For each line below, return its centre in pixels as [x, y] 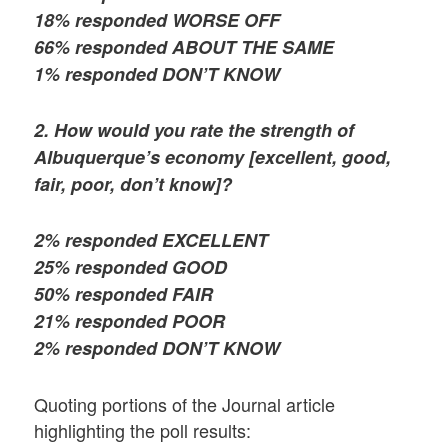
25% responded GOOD [131, 267]
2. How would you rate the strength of [194, 130]
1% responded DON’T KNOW [157, 73]
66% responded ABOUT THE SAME [184, 46]
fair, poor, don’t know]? [133, 184]
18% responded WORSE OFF [157, 19]
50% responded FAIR [124, 294]
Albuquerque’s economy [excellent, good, [213, 157]
